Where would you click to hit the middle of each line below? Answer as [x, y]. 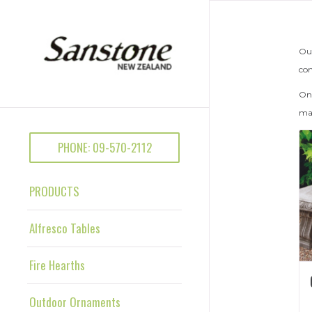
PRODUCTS [54, 191]
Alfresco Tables [65, 228]
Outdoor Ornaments [75, 302]
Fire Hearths [57, 265]
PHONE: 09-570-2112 [104, 147]
